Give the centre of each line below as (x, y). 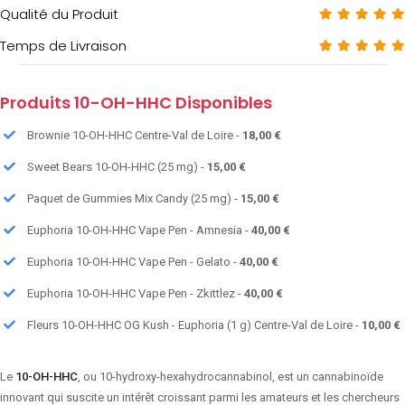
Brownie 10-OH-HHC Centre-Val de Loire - (135, 136)
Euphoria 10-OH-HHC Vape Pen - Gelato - (133, 262)
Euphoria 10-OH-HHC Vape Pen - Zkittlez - (136, 294)
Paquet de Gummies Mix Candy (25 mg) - (134, 199)
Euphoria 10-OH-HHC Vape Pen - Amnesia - (139, 231)
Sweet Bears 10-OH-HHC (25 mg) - (117, 167)
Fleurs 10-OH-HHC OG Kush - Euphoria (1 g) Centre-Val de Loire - (194, 325)
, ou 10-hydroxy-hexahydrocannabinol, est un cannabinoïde (231, 377)
